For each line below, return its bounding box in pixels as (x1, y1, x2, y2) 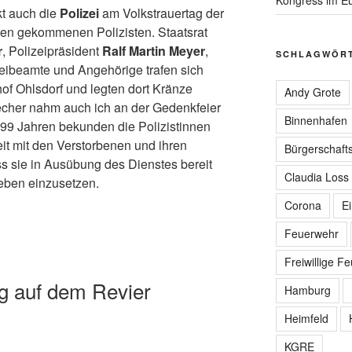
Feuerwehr (284, 225, 339, 241)
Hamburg (284, 281, 331, 298)
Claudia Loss (284, 168, 349, 185)
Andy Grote (284, 83, 341, 100)
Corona (284, 196, 321, 213)
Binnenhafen (284, 112, 347, 128)
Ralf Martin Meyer (102, 42, 205, 60)
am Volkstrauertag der (102, 4, 224, 22)
